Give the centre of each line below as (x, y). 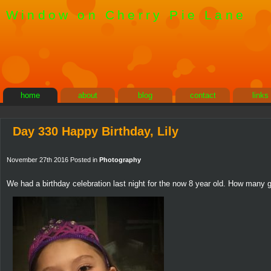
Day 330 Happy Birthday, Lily (96, 131)
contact (203, 95)
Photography (120, 160)
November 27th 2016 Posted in (53, 160)
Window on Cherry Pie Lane (126, 15)
